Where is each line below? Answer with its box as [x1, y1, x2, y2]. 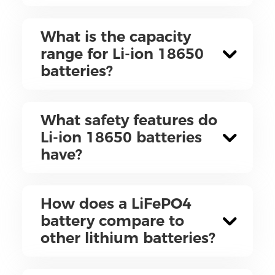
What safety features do [40, 111, 217, 130]
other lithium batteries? [40, 229, 215, 247]
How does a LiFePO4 [40, 195, 192, 213]
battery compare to [40, 212, 184, 230]
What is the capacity [40, 28, 191, 46]
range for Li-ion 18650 [40, 45, 204, 63]
